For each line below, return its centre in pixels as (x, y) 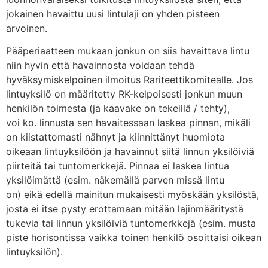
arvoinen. (27, 28)
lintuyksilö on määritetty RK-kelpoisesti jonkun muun (124, 94)
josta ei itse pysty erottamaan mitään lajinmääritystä (125, 209)
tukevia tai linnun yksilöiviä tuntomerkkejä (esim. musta (131, 223)
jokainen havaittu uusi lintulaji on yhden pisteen (113, 13)
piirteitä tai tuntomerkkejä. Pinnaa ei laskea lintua (118, 166)
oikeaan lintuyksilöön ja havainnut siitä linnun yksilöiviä (130, 152)
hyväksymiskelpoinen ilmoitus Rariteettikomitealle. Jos (130, 80)
